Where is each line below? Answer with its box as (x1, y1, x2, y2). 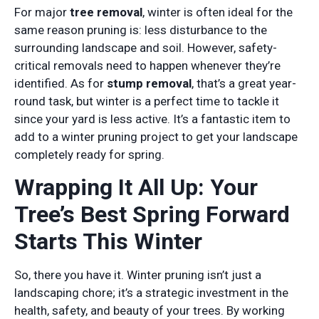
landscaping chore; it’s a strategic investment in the (14, 286, 288, 300)
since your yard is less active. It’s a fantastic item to (14, 112, 291, 127)
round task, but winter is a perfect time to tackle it (14, 94, 279, 109)
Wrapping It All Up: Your (14, 174, 258, 202)
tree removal (70, 5, 142, 20)
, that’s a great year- (192, 76, 296, 91)
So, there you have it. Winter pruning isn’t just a (14, 268, 261, 283)
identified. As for (14, 76, 107, 91)
